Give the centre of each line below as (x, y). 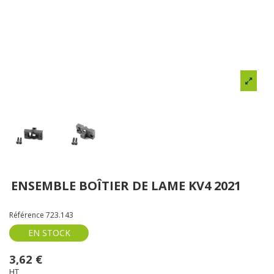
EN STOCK (49, 233)
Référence (27, 215)
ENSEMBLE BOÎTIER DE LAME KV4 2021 (126, 185)
